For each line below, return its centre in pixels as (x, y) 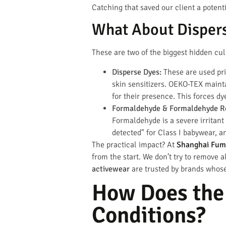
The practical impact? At (134, 145)
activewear (111, 169)
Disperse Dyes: (137, 72)
